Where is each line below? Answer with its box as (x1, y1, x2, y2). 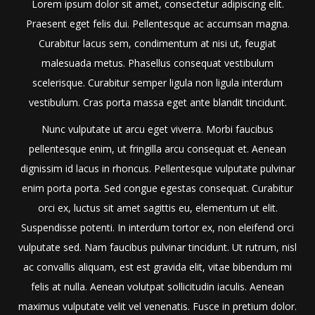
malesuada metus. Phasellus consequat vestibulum (41, 56, 274, 70)
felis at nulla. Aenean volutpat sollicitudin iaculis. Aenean (31, 280, 284, 294)
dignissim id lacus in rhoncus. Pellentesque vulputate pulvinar (20, 162, 295, 176)
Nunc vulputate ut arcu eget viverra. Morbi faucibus (41, 122, 274, 136)
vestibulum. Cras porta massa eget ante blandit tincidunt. (28, 96, 287, 110)
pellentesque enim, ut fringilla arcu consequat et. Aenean (29, 142, 286, 156)
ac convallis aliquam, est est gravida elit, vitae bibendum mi (23, 260, 292, 274)
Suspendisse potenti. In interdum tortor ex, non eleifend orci (21, 221, 294, 235)
